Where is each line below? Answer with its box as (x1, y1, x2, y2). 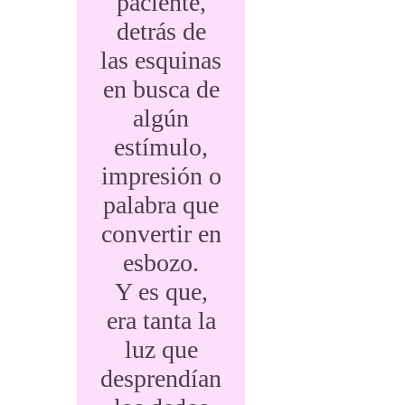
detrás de (116, 17, 206, 45)
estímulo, (114, 133, 209, 161)
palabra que (103, 191, 220, 219)
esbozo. (123, 249, 200, 277)
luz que (124, 335, 198, 363)
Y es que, (114, 278, 208, 306)
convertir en (100, 220, 221, 248)
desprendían (100, 364, 222, 392)
